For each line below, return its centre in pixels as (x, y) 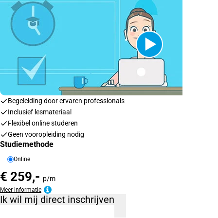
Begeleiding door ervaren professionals (66, 101)
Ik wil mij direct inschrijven (91, 200)
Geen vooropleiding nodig (46, 134)
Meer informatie (28, 190)
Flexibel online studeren (43, 123)
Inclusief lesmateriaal (40, 112)
